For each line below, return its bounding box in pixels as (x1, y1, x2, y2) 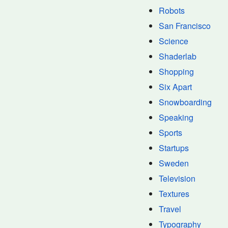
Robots (159, 5, 185, 16)
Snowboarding (159, 96, 212, 108)
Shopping (159, 66, 194, 77)
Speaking (159, 111, 193, 123)
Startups (159, 142, 189, 154)
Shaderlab (159, 50, 196, 62)
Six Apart (159, 81, 192, 93)
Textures (159, 188, 189, 199)
